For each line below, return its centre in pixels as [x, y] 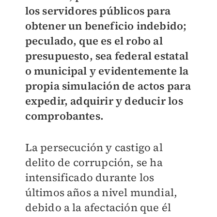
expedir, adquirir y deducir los [104, 101]
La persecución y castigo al [94, 147]
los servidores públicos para [98, 11]
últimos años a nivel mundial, [101, 193]
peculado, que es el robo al [94, 41]
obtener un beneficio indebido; [106, 26]
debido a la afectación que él [98, 208]
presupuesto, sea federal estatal [107, 56]
